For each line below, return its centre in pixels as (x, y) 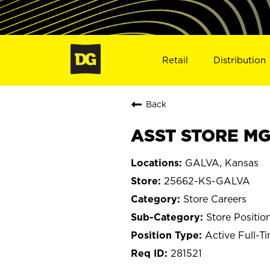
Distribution (240, 60)
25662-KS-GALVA (207, 181)
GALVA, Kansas (222, 162)
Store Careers (215, 199)
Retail (175, 60)
